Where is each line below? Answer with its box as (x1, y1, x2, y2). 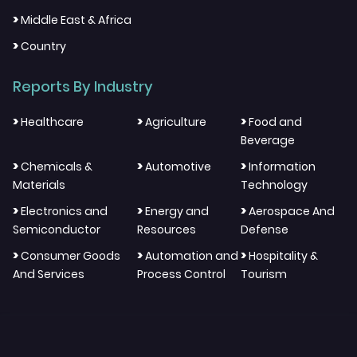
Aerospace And (249, 202, 335, 219)
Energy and (144, 202, 209, 219)
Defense (241, 221, 289, 237)
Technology (241, 176, 308, 193)
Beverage (241, 131, 296, 148)
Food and (249, 113, 303, 130)
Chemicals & (21, 158, 92, 175)
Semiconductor (13, 221, 100, 237)
